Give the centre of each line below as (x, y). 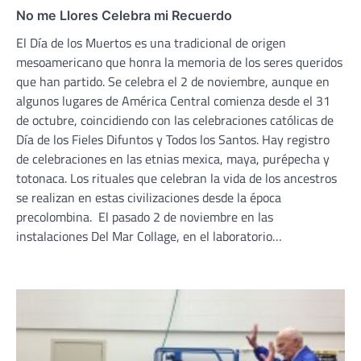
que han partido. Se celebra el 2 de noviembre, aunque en (173, 82)
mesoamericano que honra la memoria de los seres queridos (179, 62)
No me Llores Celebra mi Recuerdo (124, 16)
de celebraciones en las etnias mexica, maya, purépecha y (173, 159)
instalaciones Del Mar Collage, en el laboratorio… (149, 237)
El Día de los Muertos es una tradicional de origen (151, 43)
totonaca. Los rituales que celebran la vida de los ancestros (176, 178)
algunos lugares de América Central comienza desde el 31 (173, 101)
